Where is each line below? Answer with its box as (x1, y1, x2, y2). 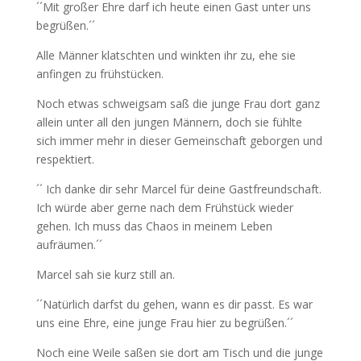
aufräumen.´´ (35, 237, 102, 253)
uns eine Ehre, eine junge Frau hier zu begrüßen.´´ (35, 315, 293, 331)
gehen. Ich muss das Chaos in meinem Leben (35, 218, 272, 234)
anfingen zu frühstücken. (35, 66, 164, 82)
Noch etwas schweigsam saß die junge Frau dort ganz (35, 96, 320, 112)
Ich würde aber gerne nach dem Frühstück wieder (35, 200, 293, 216)
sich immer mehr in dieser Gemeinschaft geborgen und (35, 133, 322, 149)
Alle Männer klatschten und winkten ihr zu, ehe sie (35, 48, 296, 64)
